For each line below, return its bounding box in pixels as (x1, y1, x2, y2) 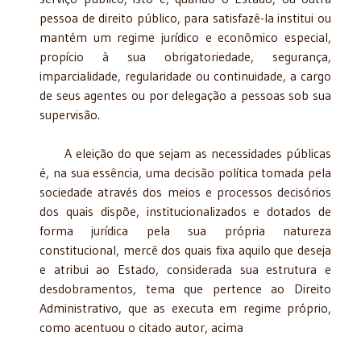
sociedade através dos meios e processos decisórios (39, 183, 331, 200)
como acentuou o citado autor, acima (39, 318, 243, 335)
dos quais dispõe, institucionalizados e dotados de (39, 202, 331, 219)
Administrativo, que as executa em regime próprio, (39, 299, 331, 316)
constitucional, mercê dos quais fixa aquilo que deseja (39, 241, 331, 258)
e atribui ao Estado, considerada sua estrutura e (39, 260, 331, 277)
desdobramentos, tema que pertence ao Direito (39, 280, 331, 297)
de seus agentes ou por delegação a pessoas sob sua (39, 86, 331, 103)
